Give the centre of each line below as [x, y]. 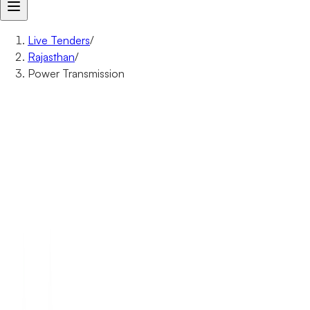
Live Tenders [59, 40]
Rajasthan [51, 57]
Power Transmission [76, 73]
